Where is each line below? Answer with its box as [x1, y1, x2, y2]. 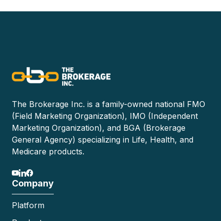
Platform [12, 200, 44, 210]
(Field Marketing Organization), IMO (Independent [12, 111, 198, 121]
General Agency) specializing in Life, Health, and [12, 135, 193, 145]
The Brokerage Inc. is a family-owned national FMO [12, 99, 205, 110]
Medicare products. [12, 147, 84, 157]
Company [12, 178, 54, 188]
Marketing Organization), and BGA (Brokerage [12, 123, 185, 133]
